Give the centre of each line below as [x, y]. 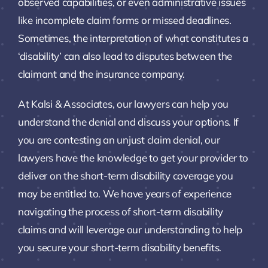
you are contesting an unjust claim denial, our [119, 139]
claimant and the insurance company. [101, 74]
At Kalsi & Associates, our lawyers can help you [123, 103]
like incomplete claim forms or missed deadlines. [124, 20]
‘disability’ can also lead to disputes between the [125, 56]
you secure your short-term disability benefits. [119, 247]
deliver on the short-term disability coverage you [125, 175]
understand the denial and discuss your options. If [128, 121]
